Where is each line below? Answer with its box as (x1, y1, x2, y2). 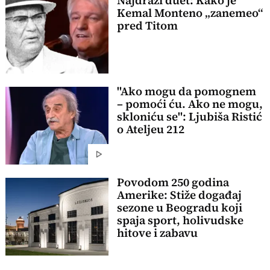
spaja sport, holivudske (116, 213, 243, 228)
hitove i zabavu (116, 225, 198, 241)
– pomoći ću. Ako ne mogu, (116, 96, 263, 112)
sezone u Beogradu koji (116, 200, 242, 216)
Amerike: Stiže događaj (116, 187, 242, 203)
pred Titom (116, 18, 178, 34)
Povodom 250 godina (116, 175, 229, 190)
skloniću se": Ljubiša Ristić (116, 109, 262, 125)
